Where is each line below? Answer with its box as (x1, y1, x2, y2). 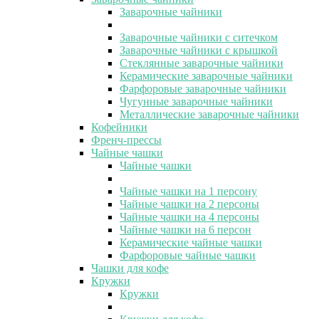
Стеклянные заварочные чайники (120, 56, 283, 69)
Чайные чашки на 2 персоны (120, 197, 259, 210)
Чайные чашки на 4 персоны (120, 210, 259, 223)
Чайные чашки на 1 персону (120, 184, 257, 197)
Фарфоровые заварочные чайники (120, 82, 286, 95)
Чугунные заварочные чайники (120, 95, 273, 108)
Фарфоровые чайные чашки (120, 249, 256, 261)
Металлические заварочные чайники (120, 108, 299, 120)
